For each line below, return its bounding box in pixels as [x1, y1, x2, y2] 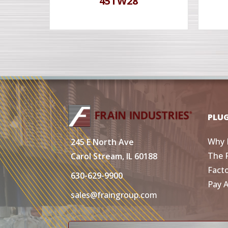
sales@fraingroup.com [71, 189, 158, 201]
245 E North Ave [71, 136, 134, 148]
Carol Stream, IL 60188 [71, 150, 158, 162]
